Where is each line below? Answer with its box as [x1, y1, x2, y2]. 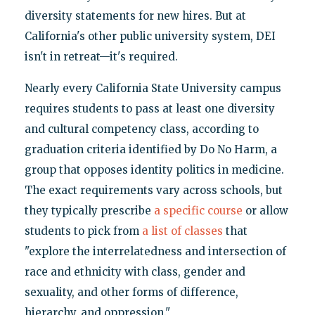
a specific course [153, 204, 243, 218]
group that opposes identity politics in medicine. [24, 163, 284, 177]
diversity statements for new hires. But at [24, 9, 246, 23]
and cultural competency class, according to [24, 122, 259, 136]
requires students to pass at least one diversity [24, 102, 275, 116]
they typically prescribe [24, 204, 154, 218]
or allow [242, 204, 288, 218]
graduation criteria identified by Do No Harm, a [24, 143, 277, 157]
